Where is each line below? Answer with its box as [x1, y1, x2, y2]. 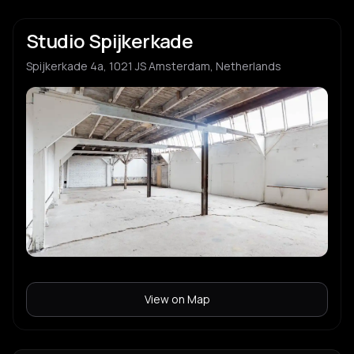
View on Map [144, 291, 210, 307]
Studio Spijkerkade [26, 28, 194, 54]
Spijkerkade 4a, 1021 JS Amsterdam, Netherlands [26, 58, 281, 73]
